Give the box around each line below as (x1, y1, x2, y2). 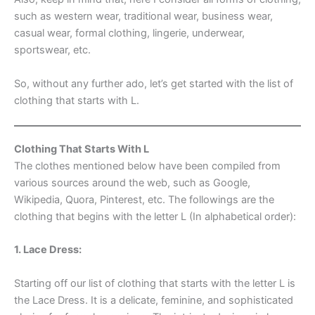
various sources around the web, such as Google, (14, 176, 250, 189)
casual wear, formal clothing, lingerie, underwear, (14, 27, 245, 40)
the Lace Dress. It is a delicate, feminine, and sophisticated (14, 293, 293, 307)
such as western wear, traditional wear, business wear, (14, 10, 273, 23)
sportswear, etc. (14, 44, 91, 57)
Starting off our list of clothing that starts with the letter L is (14, 276, 295, 290)
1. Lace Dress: (14, 243, 82, 257)
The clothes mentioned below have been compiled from (14, 159, 281, 172)
